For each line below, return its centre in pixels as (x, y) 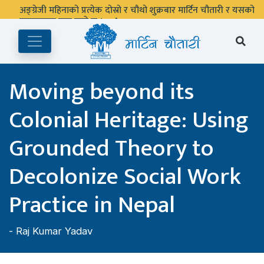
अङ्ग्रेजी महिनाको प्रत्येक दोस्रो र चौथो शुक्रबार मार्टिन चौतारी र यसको (137, 10)
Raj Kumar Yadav (54, 231)
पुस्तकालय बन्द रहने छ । (62, 22)
